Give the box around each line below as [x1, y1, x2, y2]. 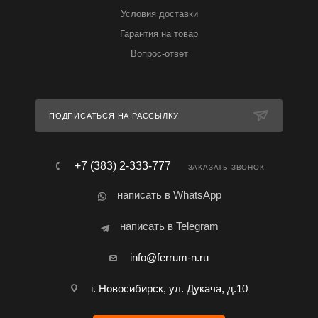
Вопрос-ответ [130, 48, 188, 59]
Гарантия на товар [120, 28, 198, 39]
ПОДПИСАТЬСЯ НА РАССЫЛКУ [49, 111, 179, 120]
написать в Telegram [120, 220, 219, 232]
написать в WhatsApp [117, 189, 221, 201]
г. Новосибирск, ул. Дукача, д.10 [91, 283, 248, 295]
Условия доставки [120, 9, 198, 19]
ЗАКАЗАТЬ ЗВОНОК [187, 163, 265, 171]
